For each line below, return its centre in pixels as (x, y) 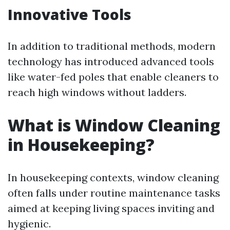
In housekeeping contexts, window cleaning (113, 177)
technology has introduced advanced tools (111, 61)
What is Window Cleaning (114, 125)
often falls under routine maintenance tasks (114, 193)
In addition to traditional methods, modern (112, 46)
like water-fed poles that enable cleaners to (113, 77)
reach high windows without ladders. (97, 92)
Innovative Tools (70, 14)
